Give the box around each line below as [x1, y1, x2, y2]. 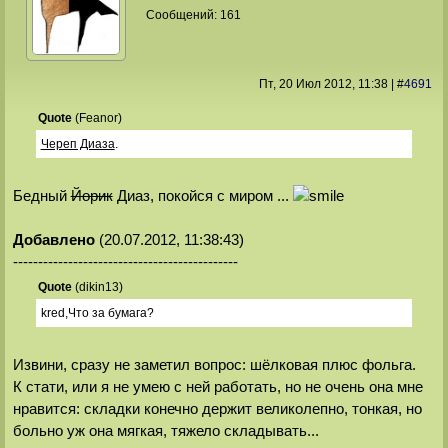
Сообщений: [146, 7, 221, 22]
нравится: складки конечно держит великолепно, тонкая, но [12, 400, 422, 418]
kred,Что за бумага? [40, 306, 154, 321]
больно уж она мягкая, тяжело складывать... [12, 422, 319, 440]
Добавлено [12, 231, 95, 249]
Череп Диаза [40, 137, 115, 152]
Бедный [12, 187, 71, 205]
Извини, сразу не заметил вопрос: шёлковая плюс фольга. [12, 356, 416, 374]
